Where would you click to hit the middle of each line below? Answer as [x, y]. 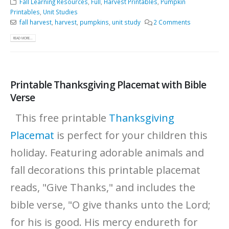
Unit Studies [60, 12]
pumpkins [94, 22]
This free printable [60, 118]
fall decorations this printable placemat [105, 170]
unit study [126, 22]
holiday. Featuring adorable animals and [107, 152]
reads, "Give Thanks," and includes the [103, 187]
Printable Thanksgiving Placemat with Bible [108, 85]
